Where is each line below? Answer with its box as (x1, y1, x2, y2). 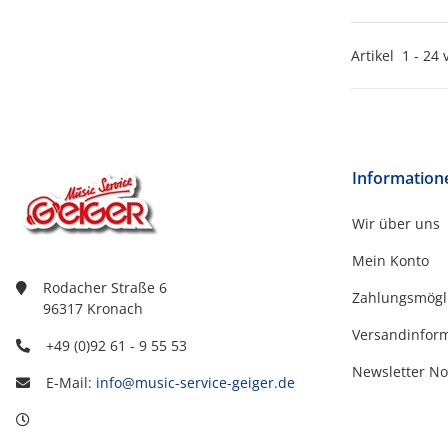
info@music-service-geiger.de (96, 373, 295, 393)
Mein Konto (352, 251, 429, 271)
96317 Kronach (43, 299, 143, 319)
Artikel (351, 46, 402, 66)
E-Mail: (46, 373, 96, 393)
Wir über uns (352, 214, 440, 234)
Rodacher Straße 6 (43, 278, 167, 298)
